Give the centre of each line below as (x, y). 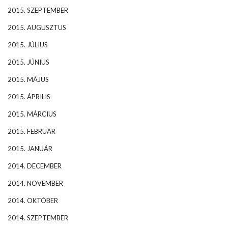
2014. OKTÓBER (33, 200)
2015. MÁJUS (28, 79)
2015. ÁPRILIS (29, 96)
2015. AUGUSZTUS (37, 27)
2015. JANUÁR (30, 148)
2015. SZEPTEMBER (38, 10)
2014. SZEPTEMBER (38, 218)
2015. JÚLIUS (28, 45)
